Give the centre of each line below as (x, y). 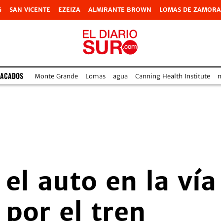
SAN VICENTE (30, 10)
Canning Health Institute (172, 76)
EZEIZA (69, 10)
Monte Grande (56, 76)
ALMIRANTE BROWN (120, 10)
